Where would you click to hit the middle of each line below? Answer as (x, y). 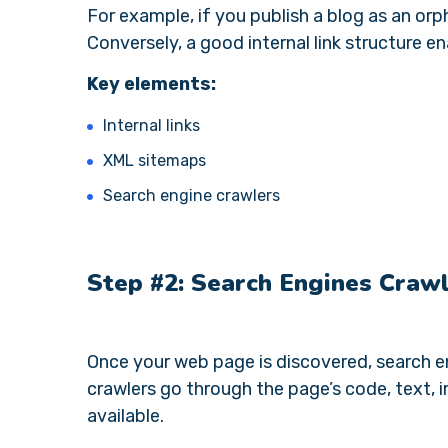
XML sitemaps (154, 160)
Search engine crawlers (191, 195)
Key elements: (151, 84)
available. (127, 416)
